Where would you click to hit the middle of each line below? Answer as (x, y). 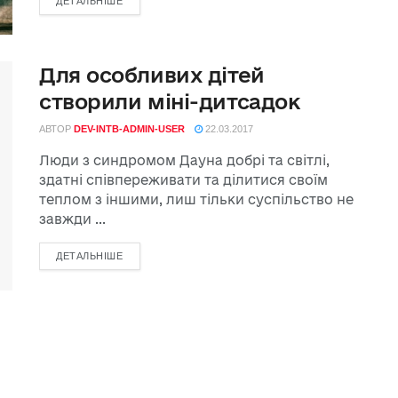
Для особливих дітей (152, 75)
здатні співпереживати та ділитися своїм (183, 180)
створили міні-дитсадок (170, 102)
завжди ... (72, 219)
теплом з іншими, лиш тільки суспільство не (196, 200)
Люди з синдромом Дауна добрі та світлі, (184, 161)
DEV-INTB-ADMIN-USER (129, 129)
